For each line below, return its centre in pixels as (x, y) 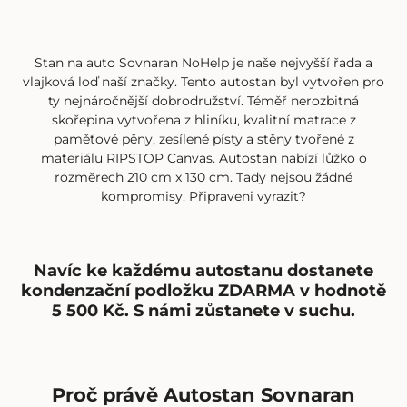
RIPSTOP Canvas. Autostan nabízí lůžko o (236, 159)
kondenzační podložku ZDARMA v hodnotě (203, 291)
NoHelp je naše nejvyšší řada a (275, 63)
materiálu (73, 159)
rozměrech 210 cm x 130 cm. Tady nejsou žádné (203, 178)
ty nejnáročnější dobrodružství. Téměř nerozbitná (203, 101)
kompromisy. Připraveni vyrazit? (203, 197)
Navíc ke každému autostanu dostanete (203, 271)
